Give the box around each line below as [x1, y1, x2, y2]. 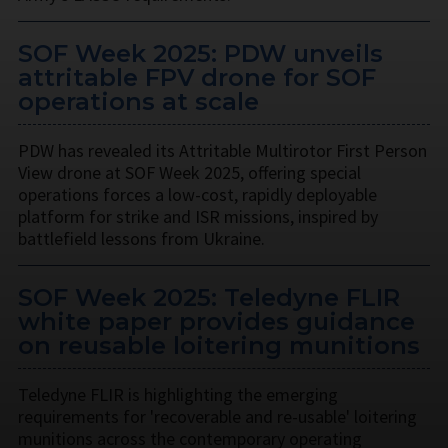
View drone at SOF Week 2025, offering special [18, 160, 361, 184]
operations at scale [18, 86, 259, 116]
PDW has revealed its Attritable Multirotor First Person [18, 138, 427, 162]
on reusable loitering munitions [18, 330, 420, 360]
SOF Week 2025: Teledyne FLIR [18, 282, 400, 312]
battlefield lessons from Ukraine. [18, 226, 265, 250]
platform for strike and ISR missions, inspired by [18, 204, 378, 228]
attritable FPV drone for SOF [18, 62, 376, 92]
